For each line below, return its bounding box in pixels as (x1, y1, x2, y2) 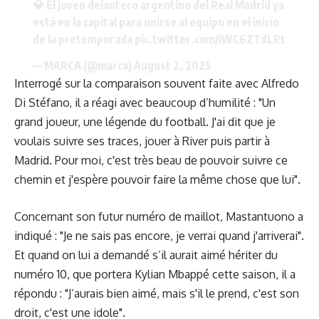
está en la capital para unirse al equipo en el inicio (32, 15, 279, 30)
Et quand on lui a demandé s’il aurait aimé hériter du (14, 248, 278, 263)
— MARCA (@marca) (32, 58, 134, 73)
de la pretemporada (32, 32, 135, 47)
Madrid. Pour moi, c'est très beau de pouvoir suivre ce (14, 152, 288, 167)
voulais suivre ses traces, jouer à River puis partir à (14, 133, 270, 148)
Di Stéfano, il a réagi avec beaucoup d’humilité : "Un (14, 95, 276, 110)
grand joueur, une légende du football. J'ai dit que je (14, 114, 276, 129)
